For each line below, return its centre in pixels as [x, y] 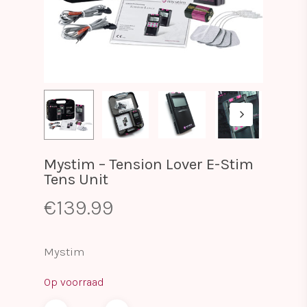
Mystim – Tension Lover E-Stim [149, 164]
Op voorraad [74, 282]
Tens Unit [76, 179]
